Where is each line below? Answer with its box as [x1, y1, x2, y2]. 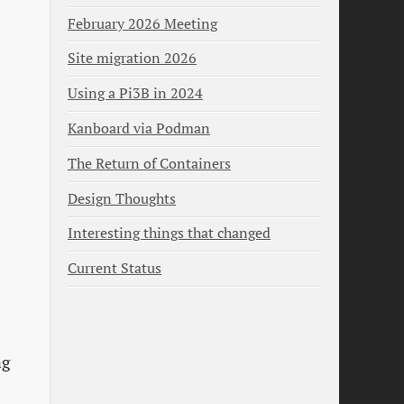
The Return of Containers [68, 153, 231, 173]
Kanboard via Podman [68, 119, 210, 139]
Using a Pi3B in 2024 [68, 84, 203, 104]
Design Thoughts [68, 188, 176, 208]
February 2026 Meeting [68, 14, 217, 33]
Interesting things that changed [68, 224, 271, 243]
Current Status [68, 259, 161, 279]
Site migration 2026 [68, 49, 197, 69]
